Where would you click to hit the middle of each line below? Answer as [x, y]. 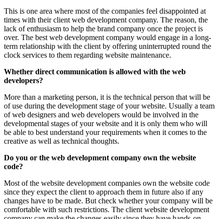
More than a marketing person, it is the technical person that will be [107, 97]
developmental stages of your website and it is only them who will [106, 123]
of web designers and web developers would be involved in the [101, 114]
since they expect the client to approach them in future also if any [104, 192]
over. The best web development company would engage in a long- [108, 37]
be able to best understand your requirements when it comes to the [105, 132]
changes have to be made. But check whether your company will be [108, 200]
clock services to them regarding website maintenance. [88, 55]
